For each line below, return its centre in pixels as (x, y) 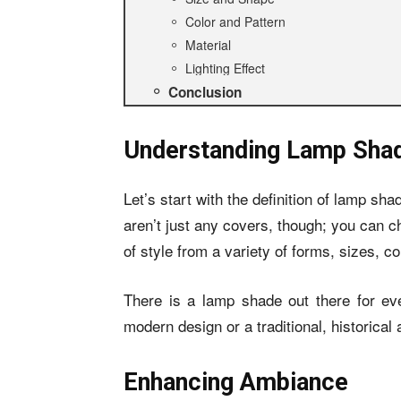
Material (208, 45)
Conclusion (205, 92)
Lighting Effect (225, 68)
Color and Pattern (235, 21)
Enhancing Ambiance (236, 382)
